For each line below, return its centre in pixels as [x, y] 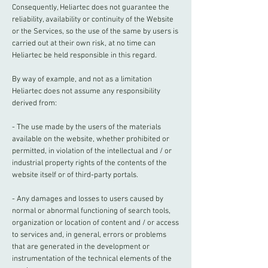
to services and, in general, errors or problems [89, 235]
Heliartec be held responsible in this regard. [84, 56]
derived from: [34, 103]
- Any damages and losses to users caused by [88, 199]
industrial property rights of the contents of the [89, 163]
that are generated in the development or [81, 247]
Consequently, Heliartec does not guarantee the [91, 8]
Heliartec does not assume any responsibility [86, 92]
